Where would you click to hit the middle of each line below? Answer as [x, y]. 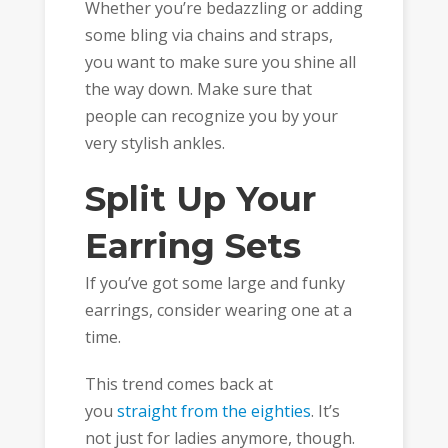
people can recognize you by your [211, 115]
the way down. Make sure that [198, 88]
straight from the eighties [213, 410]
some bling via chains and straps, [208, 34]
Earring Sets [192, 246]
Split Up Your [200, 199]
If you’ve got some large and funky [214, 283]
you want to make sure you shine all [220, 61]
